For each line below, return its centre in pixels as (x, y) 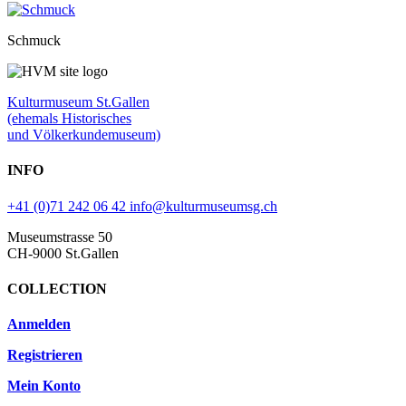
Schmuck (34, 40)
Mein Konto (44, 386)
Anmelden (39, 324)
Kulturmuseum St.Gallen (78, 102)
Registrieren (45, 355)
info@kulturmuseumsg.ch (203, 206)
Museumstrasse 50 (60, 237)
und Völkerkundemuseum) (84, 135)
